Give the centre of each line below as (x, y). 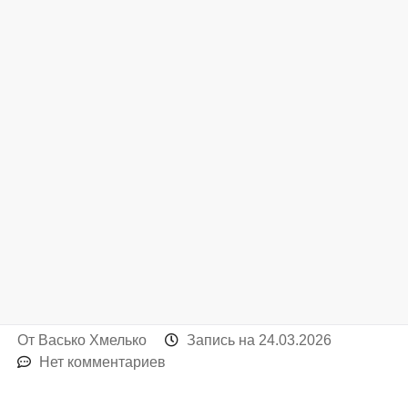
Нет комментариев (103, 362)
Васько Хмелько (93, 341)
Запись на (223, 341)
